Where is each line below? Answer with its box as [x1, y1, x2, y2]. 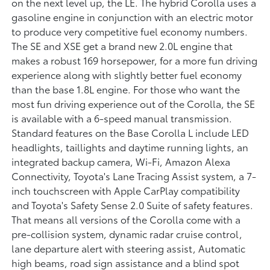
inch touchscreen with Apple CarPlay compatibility [11, 183, 240, 197]
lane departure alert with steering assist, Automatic [11, 241, 246, 255]
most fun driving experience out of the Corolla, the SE [11, 96, 256, 110]
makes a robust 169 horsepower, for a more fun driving [11, 53, 258, 67]
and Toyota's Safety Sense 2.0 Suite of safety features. [11, 198, 254, 212]
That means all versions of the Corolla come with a [11, 212, 241, 226]
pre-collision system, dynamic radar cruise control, [11, 227, 243, 240]
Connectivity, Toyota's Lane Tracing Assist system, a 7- [11, 169, 257, 183]
